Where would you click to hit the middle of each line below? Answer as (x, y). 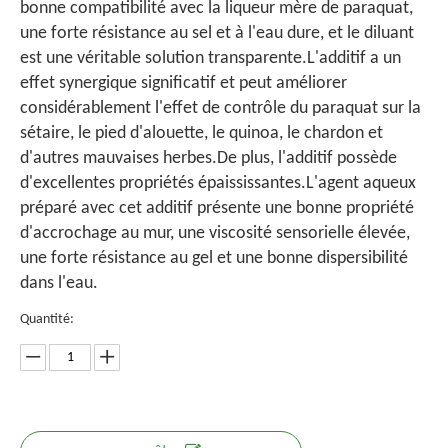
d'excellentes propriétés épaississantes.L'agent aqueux (218, 183)
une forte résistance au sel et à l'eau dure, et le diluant (217, 33)
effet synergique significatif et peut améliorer (183, 83)
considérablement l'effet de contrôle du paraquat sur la (220, 108)
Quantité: (47, 319)
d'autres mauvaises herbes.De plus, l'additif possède (208, 158)
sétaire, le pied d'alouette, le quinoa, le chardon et (201, 133)
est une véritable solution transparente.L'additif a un (210, 58)
